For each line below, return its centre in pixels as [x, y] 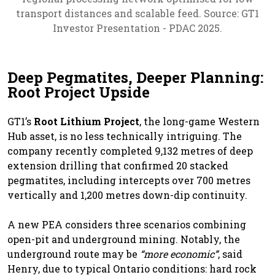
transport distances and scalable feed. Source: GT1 [137, 13]
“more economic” [179, 254]
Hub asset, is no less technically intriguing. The [125, 136]
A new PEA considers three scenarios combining [127, 224]
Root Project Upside [79, 92]
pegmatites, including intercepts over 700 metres [129, 180]
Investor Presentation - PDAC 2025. [137, 28]
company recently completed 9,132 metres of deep [130, 150]
